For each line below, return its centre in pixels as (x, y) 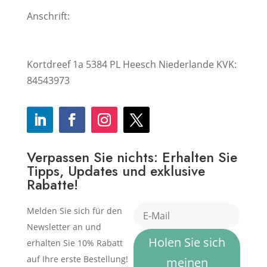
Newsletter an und (64, 227)
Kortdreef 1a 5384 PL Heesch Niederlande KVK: (131, 64)
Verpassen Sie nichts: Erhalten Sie (132, 157)
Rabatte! (52, 185)
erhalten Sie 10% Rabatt (74, 243)
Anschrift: (48, 16)
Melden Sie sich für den (74, 211)
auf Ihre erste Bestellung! (77, 259)
